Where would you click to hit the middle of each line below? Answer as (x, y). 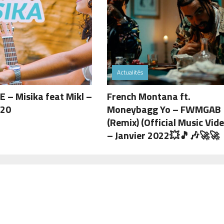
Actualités (130, 72)
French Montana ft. (149, 96)
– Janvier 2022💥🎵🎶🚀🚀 (163, 135)
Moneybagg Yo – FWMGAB (164, 109)
